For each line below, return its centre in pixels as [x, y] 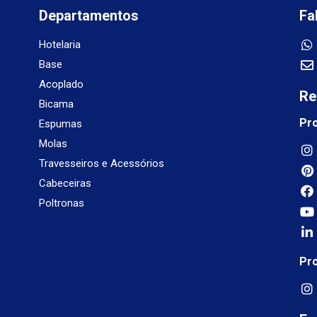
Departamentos [88, 15]
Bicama [56, 104]
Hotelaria [59, 44]
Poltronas [61, 203]
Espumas [60, 123]
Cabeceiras [65, 183]
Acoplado [61, 84]
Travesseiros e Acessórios [101, 163]
